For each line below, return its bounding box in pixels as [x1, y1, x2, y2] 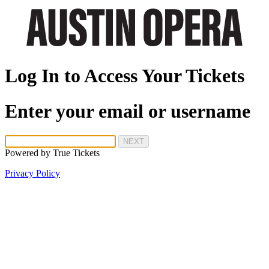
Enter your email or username [5, 100, 250, 122]
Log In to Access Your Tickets [5, 65, 244, 87]
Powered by [5, 148, 53, 158]
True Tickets [53, 148, 100, 158]
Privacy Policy [5, 168, 60, 178]
